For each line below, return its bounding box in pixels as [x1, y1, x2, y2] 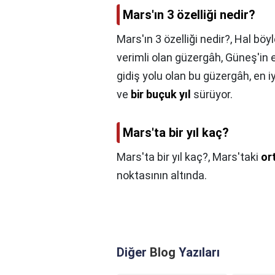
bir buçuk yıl [131, 88, 191, 101]
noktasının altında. [117, 169, 207, 182]
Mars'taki [212, 150, 261, 164]
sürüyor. [191, 88, 233, 101]
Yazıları [176, 245, 220, 260]
